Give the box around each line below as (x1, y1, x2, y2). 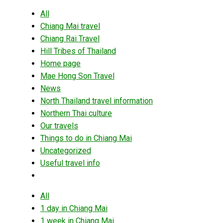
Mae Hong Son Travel (40, 71, 114, 81)
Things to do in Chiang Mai (40, 133, 132, 143)
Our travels (40, 121, 78, 130)
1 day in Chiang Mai (40, 204, 108, 213)
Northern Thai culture (40, 109, 112, 118)
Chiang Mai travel (40, 21, 100, 31)
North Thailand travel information (40, 96, 153, 106)
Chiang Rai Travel (40, 34, 100, 43)
